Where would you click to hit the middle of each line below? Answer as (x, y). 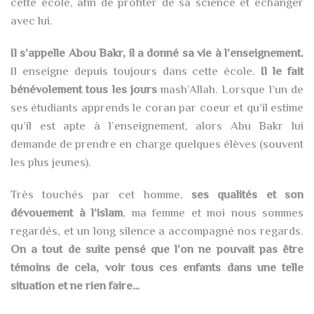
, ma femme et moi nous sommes (213, 213)
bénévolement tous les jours (84, 90)
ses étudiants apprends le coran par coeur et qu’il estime (157, 108)
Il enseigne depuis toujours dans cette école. (136, 72)
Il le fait (282, 72)
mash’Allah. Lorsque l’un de (230, 90)
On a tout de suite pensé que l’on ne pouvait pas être (157, 250)
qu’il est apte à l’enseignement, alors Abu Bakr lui (157, 127)
